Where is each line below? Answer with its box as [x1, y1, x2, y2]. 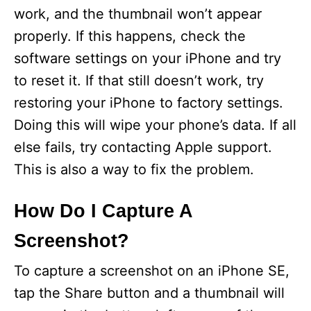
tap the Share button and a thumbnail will [14, 285, 285, 301]
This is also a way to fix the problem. [14, 161, 254, 178]
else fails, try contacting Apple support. [14, 139, 272, 155]
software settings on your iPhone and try [14, 50, 281, 67]
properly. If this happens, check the [14, 28, 246, 44]
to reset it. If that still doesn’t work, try [14, 72, 264, 89]
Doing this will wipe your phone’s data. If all [14, 117, 296, 133]
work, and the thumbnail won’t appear [14, 6, 262, 22]
